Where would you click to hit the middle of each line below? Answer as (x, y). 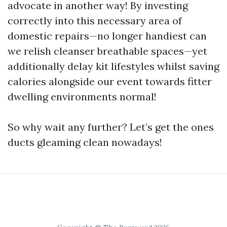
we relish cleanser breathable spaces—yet (107, 51)
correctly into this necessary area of (95, 20)
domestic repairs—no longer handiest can (107, 35)
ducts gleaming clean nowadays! (85, 142)
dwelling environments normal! (82, 96)
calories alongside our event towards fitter (110, 81)
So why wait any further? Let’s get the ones (111, 127)
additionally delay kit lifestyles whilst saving (113, 66)
